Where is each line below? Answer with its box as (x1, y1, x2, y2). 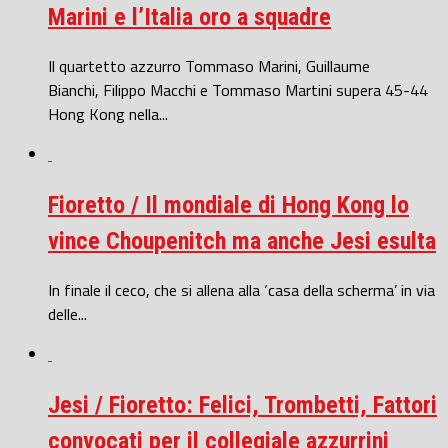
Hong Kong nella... (48, 102, 168, 127)
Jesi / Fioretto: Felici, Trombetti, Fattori (48, 390, 437, 419)
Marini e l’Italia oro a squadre (48, 3, 331, 32)
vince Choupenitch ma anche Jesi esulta (48, 227, 436, 256)
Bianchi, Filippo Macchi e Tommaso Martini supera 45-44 (48, 78, 428, 103)
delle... (48, 301, 87, 326)
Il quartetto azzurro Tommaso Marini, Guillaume (48, 54, 370, 79)
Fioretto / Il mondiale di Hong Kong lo (48, 191, 409, 220)
